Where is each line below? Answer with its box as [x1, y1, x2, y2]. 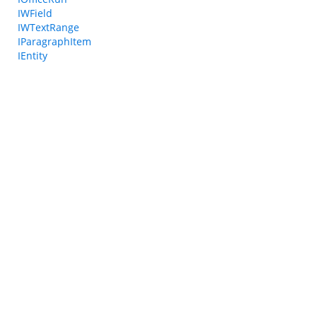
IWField [18, 6, 52, 20]
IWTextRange [18, 21, 79, 34]
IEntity [18, 49, 47, 62]
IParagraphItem [18, 35, 91, 48]
